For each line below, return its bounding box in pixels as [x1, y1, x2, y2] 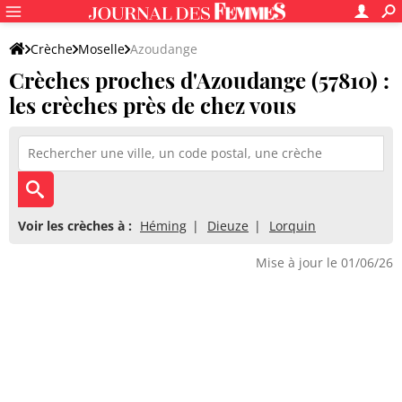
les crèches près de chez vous [9, 91, 296, 119]
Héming [140, 217, 187, 234]
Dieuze [207, 217, 249, 234]
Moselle [78, 40, 125, 57]
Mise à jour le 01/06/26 [256, 254, 393, 271]
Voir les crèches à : [18, 217, 132, 234]
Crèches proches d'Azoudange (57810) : [9, 66, 389, 94]
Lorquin [269, 217, 316, 234]
